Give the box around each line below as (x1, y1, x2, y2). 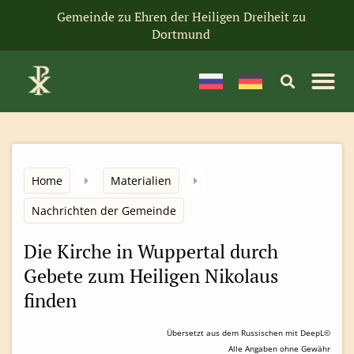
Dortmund (152, 25, 210, 43)
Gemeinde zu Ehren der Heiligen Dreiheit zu (56, 8, 306, 25)
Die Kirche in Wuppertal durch (24, 239, 278, 264)
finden (24, 288, 77, 313)
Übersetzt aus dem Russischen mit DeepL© (167, 327, 330, 338)
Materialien (111, 173, 171, 188)
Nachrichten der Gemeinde (32, 203, 176, 218)
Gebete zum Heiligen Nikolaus (24, 263, 278, 288)
